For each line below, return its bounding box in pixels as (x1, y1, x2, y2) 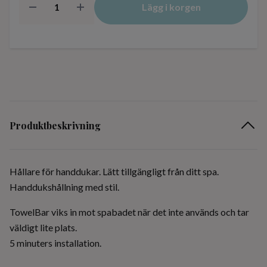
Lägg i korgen (141, 1, 201, 13)
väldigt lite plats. (10, 222, 77, 233)
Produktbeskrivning (10, 119, 101, 132)
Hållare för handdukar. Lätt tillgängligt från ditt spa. (10, 166, 219, 177)
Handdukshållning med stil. (10, 181, 119, 193)
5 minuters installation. (10, 237, 101, 249)
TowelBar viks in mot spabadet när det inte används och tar (10, 206, 249, 218)
